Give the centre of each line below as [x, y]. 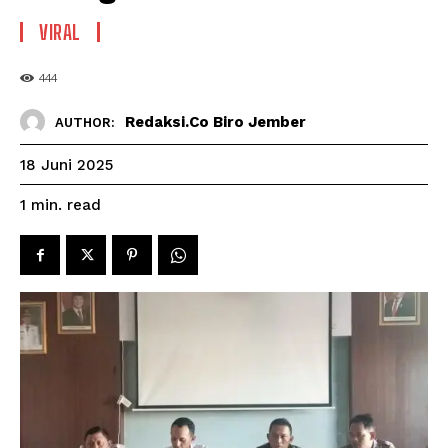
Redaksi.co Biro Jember [215, 121]
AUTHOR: [85, 122]
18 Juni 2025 [66, 165]
